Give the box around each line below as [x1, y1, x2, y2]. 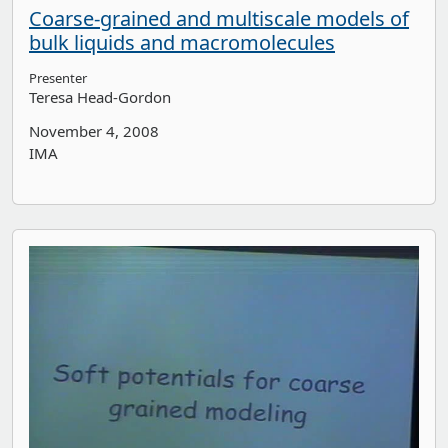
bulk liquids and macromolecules [29, 29, 335, 57]
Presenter [29, 69, 87, 88]
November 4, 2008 [29, 121, 159, 142]
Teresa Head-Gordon [29, 87, 171, 108]
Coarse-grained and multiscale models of [29, 5, 409, 33]
